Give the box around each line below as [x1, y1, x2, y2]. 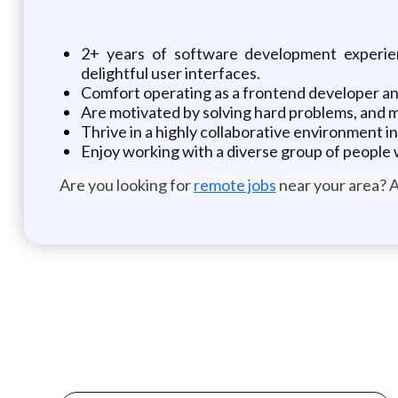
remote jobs [193, 174, 276, 195]
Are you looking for [59, 174, 194, 195]
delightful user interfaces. [80, 62, 260, 83]
